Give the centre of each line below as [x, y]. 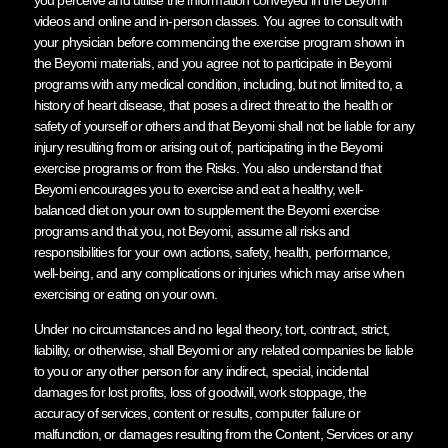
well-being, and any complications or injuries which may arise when [218, 272]
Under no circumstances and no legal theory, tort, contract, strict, [211, 328]
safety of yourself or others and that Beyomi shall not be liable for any [223, 125]
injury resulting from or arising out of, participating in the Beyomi [208, 146]
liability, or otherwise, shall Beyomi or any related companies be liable [223, 349]
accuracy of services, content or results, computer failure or [196, 412]
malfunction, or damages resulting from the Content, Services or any [222, 433]
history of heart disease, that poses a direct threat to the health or [213, 104]
